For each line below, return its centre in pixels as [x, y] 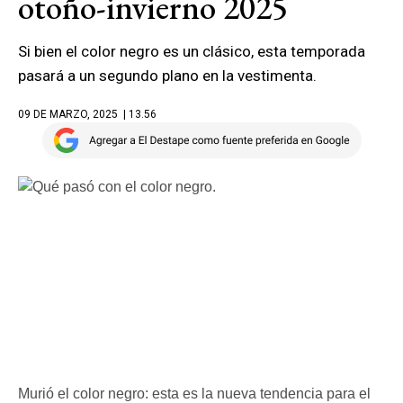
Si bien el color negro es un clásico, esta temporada [192, 51]
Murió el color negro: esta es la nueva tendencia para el [194, 393]
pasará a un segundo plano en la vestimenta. [169, 76]
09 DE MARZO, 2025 [68, 114]
